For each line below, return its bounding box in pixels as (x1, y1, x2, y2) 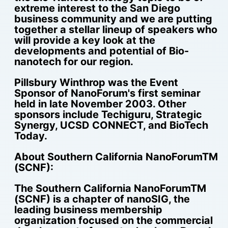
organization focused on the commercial (14, 214, 213, 226)
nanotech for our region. (14, 55, 133, 68)
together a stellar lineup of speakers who (14, 23, 217, 36)
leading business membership (14, 203, 162, 216)
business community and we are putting (14, 12, 212, 25)
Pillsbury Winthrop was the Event (14, 76, 178, 89)
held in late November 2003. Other (14, 97, 186, 110)
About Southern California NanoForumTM (14, 150, 218, 163)
